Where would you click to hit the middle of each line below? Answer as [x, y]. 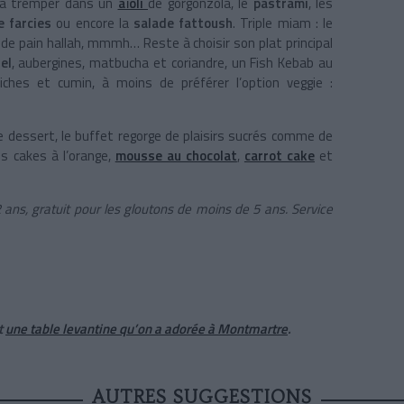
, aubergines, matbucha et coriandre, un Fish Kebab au [172, 63]
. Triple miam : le [283, 23]
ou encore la [92, 23]
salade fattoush [181, 23]
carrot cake [279, 156]
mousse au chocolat [176, 156]
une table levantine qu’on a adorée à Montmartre [147, 329]
